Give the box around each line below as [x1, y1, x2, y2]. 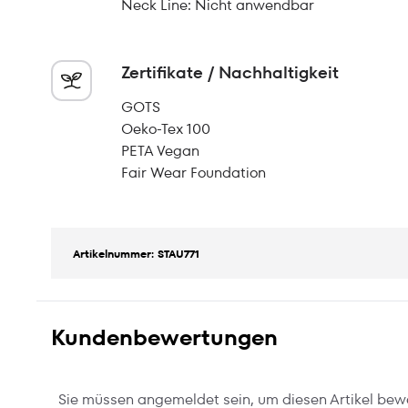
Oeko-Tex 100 [121, 118, 210, 139]
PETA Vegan [121, 140, 199, 161]
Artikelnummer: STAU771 [73, 246, 199, 261]
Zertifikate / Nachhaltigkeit [121, 61, 339, 84]
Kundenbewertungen [51, 322, 278, 352]
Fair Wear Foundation [121, 162, 266, 183]
